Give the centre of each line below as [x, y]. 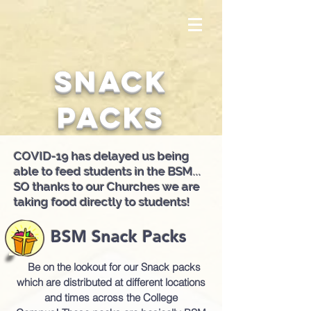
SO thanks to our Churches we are [107, 187]
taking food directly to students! [103, 202]
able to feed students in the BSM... [108, 171]
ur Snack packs [165, 267]
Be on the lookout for [73, 267]
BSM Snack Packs [121, 236]
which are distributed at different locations [111, 282]
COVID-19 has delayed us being [102, 156]
